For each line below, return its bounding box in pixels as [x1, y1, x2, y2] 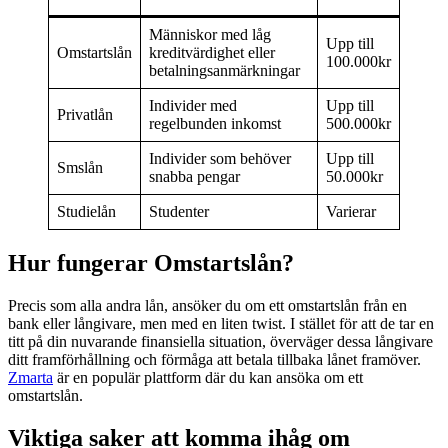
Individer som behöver [149, 150, 291, 168]
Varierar [326, 203, 376, 221]
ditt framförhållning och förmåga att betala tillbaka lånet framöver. [8, 351, 421, 369]
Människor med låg [149, 26, 271, 44]
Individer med [149, 97, 237, 115]
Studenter [149, 203, 209, 221]
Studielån [57, 203, 116, 221]
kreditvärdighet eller [149, 44, 275, 62]
